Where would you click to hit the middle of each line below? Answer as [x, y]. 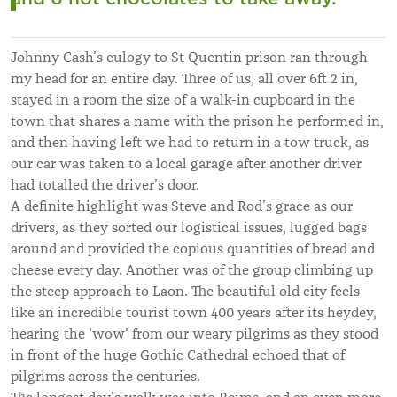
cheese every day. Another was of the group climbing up [192, 270]
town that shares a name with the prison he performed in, [197, 121]
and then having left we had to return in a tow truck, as [190, 142]
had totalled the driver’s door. [105, 185]
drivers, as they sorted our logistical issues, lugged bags [189, 227]
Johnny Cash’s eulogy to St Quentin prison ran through [189, 57]
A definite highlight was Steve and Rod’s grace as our [182, 206]
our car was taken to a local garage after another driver [186, 163]
